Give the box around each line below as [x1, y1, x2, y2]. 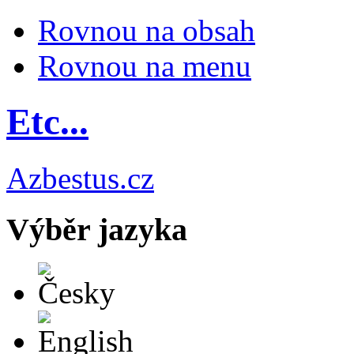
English [88, 310, 126, 324]
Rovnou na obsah [38, 13, 255, 47]
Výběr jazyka [6, 211, 187, 247]
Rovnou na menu [38, 49, 251, 83]
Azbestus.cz [6, 160, 154, 195]
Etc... [6, 101, 88, 143]
